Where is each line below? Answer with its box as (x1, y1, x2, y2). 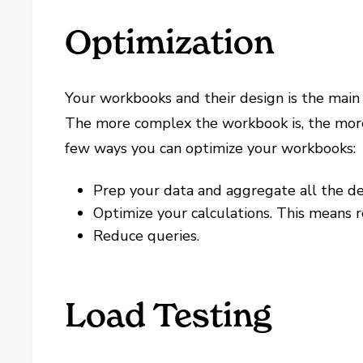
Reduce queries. (93, 226, 200, 246)
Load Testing (65, 295, 272, 335)
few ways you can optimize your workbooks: (65, 139, 357, 158)
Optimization (65, 22, 275, 62)
